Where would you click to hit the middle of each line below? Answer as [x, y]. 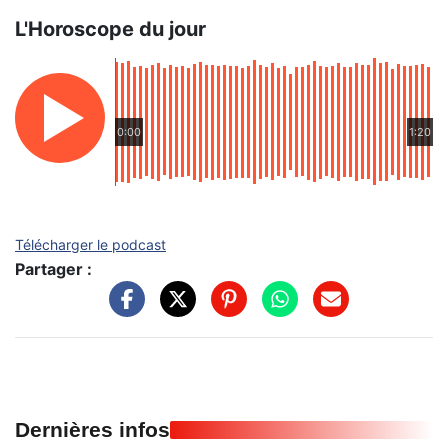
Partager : [53, 269]
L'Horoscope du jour [110, 29]
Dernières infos [92, 429]
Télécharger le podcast [90, 244]
